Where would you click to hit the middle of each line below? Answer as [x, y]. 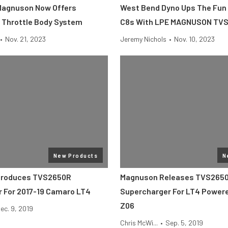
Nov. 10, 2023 [194, 39]
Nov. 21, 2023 [25, 39]
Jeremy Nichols [143, 39]
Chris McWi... [139, 223]
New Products [75, 155]
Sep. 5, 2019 [184, 223]
